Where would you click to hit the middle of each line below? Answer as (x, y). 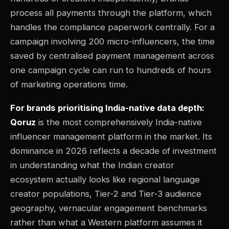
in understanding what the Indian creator (92, 165)
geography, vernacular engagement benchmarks (109, 208)
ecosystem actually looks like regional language (105, 180)
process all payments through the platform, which (111, 13)
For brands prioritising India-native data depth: (107, 108)
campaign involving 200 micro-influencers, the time (112, 42)
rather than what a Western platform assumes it (106, 223)
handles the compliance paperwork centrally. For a (112, 27)
